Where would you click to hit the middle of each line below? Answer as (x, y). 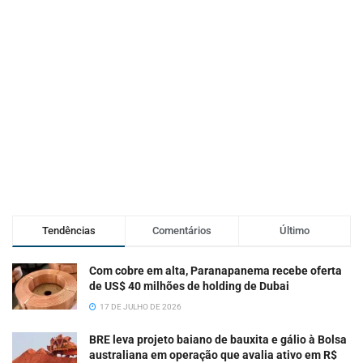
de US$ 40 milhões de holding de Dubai (189, 286)
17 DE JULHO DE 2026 (140, 306)
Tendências (69, 230)
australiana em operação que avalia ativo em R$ (213, 354)
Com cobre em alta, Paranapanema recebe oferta (216, 270)
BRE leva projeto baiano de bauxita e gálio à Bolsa (218, 339)
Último (294, 230)
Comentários (181, 230)
